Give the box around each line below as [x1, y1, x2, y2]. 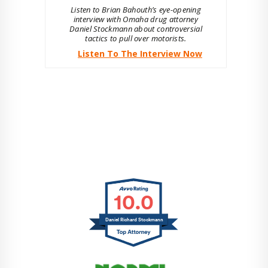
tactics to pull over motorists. [85, 33, 187, 44]
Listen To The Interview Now [78, 48, 202, 60]
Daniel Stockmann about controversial [69, 23, 202, 35]
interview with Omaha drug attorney [73, 14, 199, 25]
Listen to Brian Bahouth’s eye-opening [70, 4, 202, 16]
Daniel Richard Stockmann [105, 217, 163, 224]
